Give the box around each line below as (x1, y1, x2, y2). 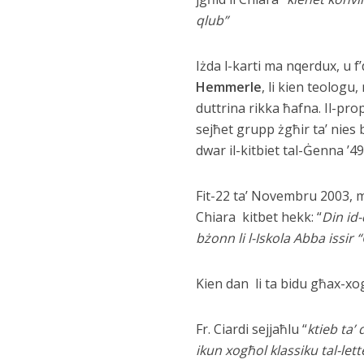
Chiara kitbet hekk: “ (195, 208, 322, 226)
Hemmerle (195, 78, 262, 96)
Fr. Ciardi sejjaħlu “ (195, 320, 307, 338)
